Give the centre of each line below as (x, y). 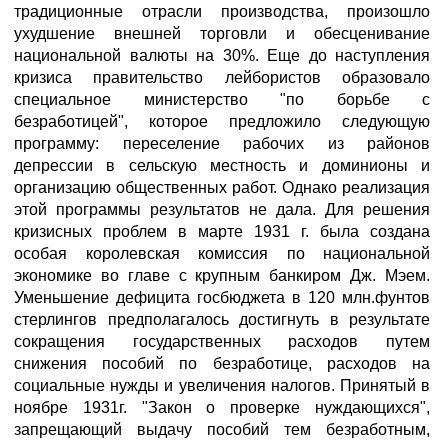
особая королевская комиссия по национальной (222, 253)
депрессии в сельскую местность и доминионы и (222, 165)
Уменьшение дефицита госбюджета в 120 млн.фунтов (222, 297)
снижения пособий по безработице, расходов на (222, 363)
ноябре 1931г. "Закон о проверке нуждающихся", (222, 407)
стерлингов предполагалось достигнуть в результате (222, 319)
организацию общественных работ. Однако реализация (222, 187)
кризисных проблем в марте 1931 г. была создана (222, 231)
